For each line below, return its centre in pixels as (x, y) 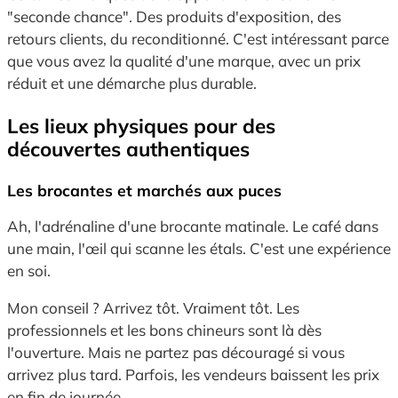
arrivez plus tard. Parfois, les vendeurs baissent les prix (193, 375)
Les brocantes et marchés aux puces (144, 191)
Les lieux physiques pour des (141, 125)
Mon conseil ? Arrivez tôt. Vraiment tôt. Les (153, 308)
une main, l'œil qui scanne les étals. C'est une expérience (199, 249)
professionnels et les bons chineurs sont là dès (164, 330)
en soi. (29, 271)
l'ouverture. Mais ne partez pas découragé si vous (176, 353)
